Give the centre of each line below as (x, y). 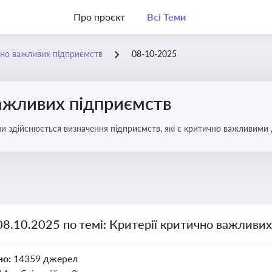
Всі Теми (166, 17)
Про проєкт (99, 17)
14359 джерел (45, 258)
